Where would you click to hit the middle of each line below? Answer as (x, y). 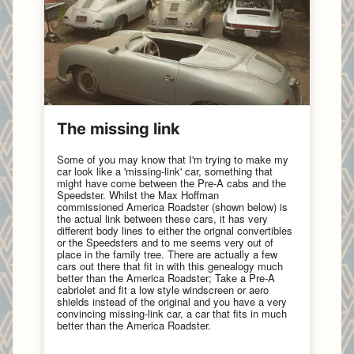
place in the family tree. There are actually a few (167, 254)
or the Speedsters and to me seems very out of (165, 242)
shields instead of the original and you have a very (172, 301)
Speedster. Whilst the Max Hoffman (138, 194)
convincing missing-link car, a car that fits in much (172, 313)
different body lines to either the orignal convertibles (175, 230)
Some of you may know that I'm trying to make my (173, 159)
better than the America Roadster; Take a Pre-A (166, 277)
